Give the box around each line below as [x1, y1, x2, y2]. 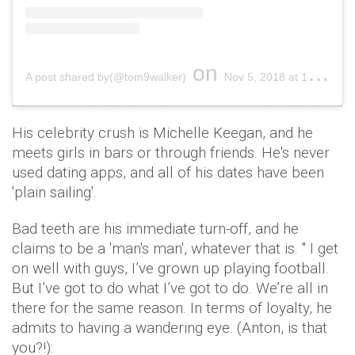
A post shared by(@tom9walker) [25, 71, 186, 83]
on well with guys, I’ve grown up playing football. [12, 259, 329, 277]
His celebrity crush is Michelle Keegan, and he [12, 124, 313, 142]
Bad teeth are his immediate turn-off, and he [12, 219, 299, 238]
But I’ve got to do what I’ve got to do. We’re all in [12, 279, 328, 297]
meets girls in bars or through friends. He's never [12, 143, 330, 162]
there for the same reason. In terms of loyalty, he [12, 299, 332, 317]
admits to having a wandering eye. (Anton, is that [12, 319, 327, 337]
